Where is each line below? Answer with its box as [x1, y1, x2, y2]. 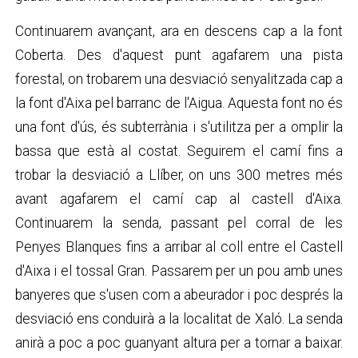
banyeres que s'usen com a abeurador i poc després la [14, 286, 344, 303]
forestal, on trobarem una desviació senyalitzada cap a [14, 70, 344, 87]
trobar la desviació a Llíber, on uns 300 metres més [14, 166, 344, 183]
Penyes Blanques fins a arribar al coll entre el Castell [14, 238, 344, 255]
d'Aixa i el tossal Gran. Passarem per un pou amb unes [14, 262, 344, 279]
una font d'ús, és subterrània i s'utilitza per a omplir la [14, 118, 344, 135]
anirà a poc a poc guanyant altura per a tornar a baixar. [14, 334, 344, 351]
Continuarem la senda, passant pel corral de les [14, 214, 344, 231]
